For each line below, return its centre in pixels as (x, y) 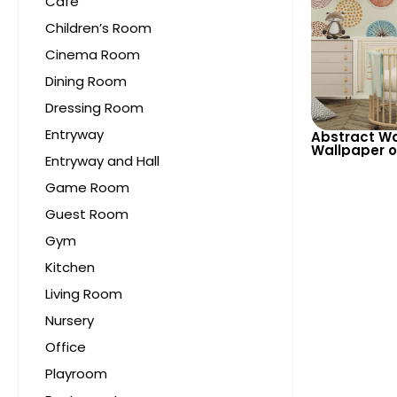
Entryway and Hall (102, 160)
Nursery (70, 320)
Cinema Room (93, 54)
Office (66, 346)
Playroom (76, 373)
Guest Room (87, 214)
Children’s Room (98, 27)
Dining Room (86, 81)
